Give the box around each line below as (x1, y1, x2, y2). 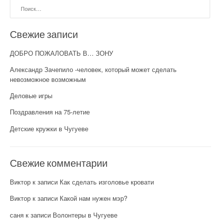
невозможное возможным (10, 74, 86, 84)
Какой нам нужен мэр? (60, 193, 127, 203)
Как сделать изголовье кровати (60, 177, 154, 187)
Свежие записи (10, 27, 78, 40)
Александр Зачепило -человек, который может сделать (10, 64, 177, 74)
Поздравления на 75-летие (10, 107, 90, 117)
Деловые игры (10, 91, 52, 101)
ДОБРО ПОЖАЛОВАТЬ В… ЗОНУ (10, 48, 113, 58)
